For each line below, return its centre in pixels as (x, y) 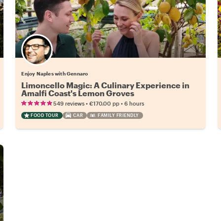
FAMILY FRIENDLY (118, 115)
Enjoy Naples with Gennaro (55, 73)
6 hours (134, 103)
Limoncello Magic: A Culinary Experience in (106, 85)
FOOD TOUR (45, 115)
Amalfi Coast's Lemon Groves (78, 93)
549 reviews (69, 103)
